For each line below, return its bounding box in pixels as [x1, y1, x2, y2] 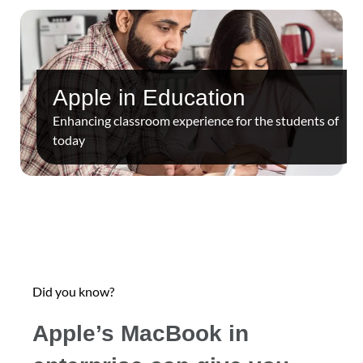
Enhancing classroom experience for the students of [53, 113, 339, 129]
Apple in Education [53, 85, 246, 111]
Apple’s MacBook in [32, 321, 249, 347]
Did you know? [32, 284, 114, 300]
